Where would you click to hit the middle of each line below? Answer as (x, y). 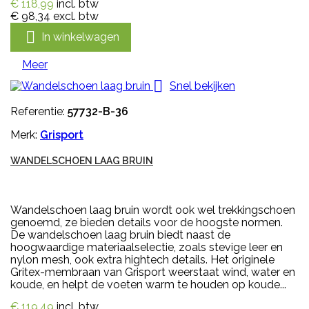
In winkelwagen (80, 37)
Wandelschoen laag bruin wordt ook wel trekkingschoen (153, 210)
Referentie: (39, 112)
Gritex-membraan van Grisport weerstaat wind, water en (153, 272)
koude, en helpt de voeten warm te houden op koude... (148, 285)
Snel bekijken (202, 86)
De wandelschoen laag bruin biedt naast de (120, 235)
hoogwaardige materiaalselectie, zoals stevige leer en (147, 248)
